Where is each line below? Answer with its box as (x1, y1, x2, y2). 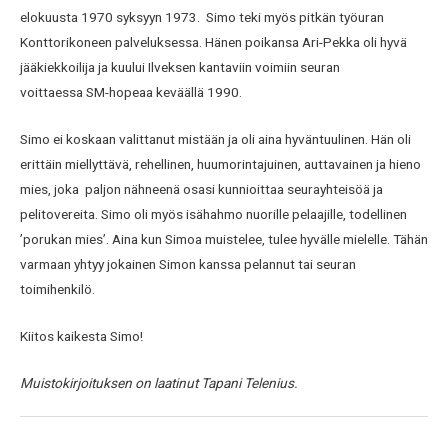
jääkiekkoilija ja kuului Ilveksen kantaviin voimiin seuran (20, 59, 340, 76)
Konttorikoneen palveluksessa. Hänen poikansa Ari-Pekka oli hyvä (20, 34, 407, 51)
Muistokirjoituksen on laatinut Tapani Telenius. (20, 374, 298, 391)
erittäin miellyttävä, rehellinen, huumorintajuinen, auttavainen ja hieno (20, 156, 421, 173)
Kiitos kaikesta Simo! (20, 327, 143, 344)
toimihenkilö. (20, 281, 95, 298)
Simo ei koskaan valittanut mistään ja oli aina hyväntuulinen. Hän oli (20, 131, 411, 148)
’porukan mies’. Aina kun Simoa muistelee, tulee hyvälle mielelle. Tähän (20, 231, 428, 248)
